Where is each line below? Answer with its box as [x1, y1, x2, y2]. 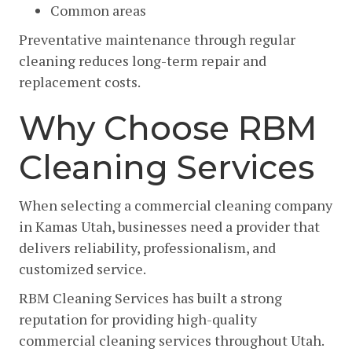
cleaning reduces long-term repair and [19, 50, 266, 70]
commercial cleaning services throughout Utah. [19, 330, 324, 350]
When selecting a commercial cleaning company [19, 195, 332, 214]
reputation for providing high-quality [19, 309, 257, 328]
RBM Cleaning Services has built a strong [19, 288, 282, 307]
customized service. [19, 258, 146, 278]
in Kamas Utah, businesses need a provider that [19, 216, 320, 236]
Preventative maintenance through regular [19, 29, 295, 49]
